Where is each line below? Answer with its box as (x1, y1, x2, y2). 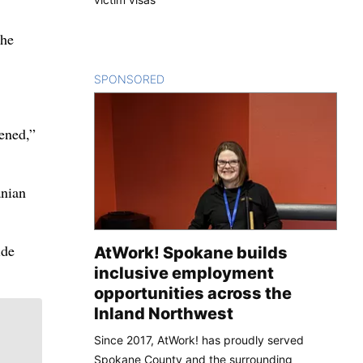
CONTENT (164, 71, 220, 86)
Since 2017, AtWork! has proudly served (94, 332, 304, 347)
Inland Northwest (94, 303, 233, 323)
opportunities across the (94, 283, 292, 303)
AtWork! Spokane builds (94, 242, 288, 263)
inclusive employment (94, 263, 274, 283)
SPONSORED (94, 71, 164, 86)
